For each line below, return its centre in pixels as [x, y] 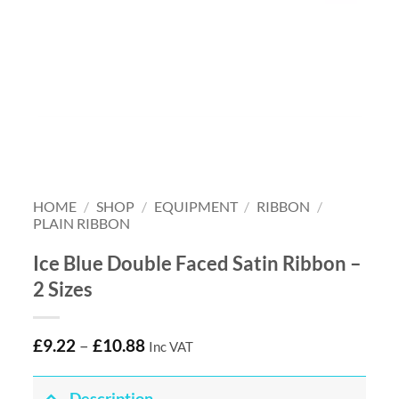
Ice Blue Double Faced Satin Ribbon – [198, 263]
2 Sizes [63, 289]
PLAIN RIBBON [82, 223]
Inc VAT [171, 347]
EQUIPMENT [195, 206]
